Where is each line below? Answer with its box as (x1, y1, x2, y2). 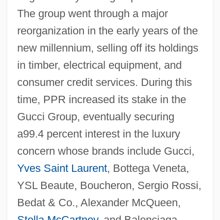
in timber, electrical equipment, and (17, 58, 182, 71)
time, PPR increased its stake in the (17, 93, 186, 106)
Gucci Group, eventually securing (17, 110, 174, 123)
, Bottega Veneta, (107, 162, 189, 174)
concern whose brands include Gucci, (17, 144, 194, 157)
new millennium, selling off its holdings (17, 41, 198, 54)
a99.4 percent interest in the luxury (17, 127, 180, 140)
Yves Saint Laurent (17, 162, 107, 174)
